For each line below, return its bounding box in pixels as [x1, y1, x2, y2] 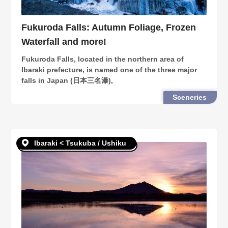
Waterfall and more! [21, 37, 107, 47]
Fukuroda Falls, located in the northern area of [21, 55, 184, 64]
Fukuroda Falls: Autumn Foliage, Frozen [21, 22, 196, 33]
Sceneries [172, 93, 207, 102]
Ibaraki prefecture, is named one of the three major [21, 66, 197, 74]
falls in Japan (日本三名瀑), [21, 76, 113, 85]
